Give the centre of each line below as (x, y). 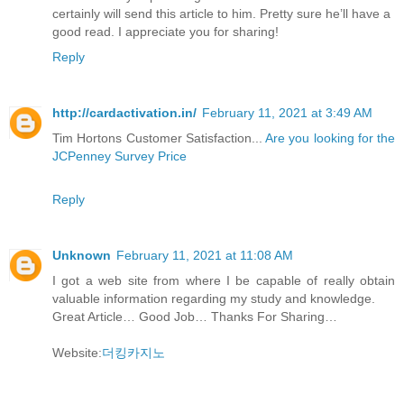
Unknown (82, 256)
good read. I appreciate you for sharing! (165, 32)
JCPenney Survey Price (119, 156)
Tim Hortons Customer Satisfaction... (157, 138)
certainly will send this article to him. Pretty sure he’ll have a (221, 14)
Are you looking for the (328, 138)
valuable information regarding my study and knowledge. (214, 299)
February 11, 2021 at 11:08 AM (205, 256)
